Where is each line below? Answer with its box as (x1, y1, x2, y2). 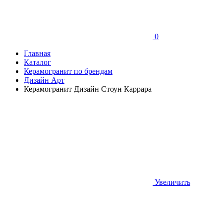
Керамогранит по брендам (24, 67, 112, 76)
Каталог (24, 58, 51, 67)
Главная (24, 49, 51, 58)
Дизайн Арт (24, 76, 64, 85)
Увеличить (155, 178, 190, 187)
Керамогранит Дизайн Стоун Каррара (24, 85, 152, 94)
